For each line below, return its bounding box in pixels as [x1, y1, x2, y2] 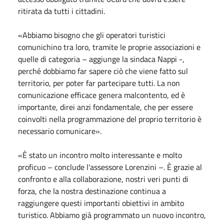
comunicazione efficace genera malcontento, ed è [18, 88, 185, 101]
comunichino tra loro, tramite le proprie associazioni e [18, 40, 200, 53]
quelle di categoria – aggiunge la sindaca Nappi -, [18, 52, 184, 65]
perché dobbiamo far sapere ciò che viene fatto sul [18, 64, 188, 77]
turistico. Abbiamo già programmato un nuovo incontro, [18, 208, 206, 221]
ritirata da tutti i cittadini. [18, 4, 105, 17]
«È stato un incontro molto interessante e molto [18, 148, 182, 161]
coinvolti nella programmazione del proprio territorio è [18, 112, 201, 125]
